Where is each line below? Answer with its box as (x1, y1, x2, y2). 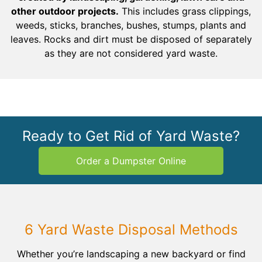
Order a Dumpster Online (76, 154, 186, 167)
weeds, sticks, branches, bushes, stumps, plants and (16, 19, 246, 31)
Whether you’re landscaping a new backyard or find (16, 247, 246, 260)
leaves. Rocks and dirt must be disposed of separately (10, 33, 252, 45)
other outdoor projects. (11, 5, 119, 17)
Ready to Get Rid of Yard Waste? (22, 127, 240, 144)
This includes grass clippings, (119, 5, 251, 17)
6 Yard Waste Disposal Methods (24, 220, 238, 238)
